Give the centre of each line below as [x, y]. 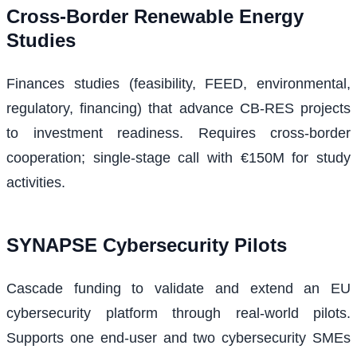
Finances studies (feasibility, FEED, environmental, [178, 84]
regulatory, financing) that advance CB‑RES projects [178, 109]
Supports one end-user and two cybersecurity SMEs [178, 338]
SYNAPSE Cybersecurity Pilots [147, 245]
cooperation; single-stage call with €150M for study [178, 158]
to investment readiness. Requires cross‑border [178, 133]
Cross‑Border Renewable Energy [155, 17]
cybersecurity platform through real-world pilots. [178, 314]
